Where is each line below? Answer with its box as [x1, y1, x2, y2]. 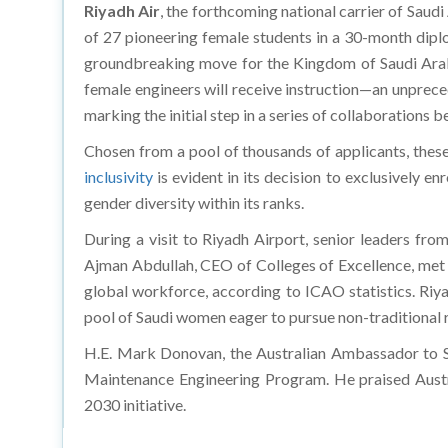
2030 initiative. [84, 395, 186, 415]
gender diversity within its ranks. [84, 193, 304, 213]
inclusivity [84, 167, 153, 187]
